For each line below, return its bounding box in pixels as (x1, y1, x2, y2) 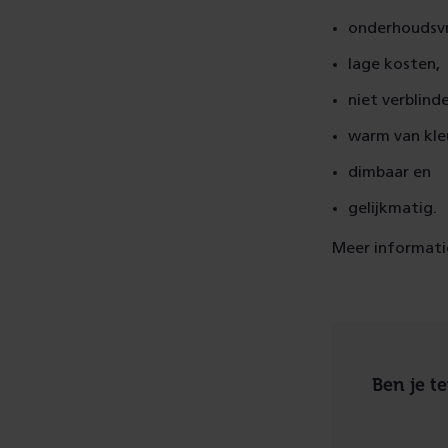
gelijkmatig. (348, 199, 441, 216)
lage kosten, (348, 55, 444, 72)
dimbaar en (348, 163, 435, 180)
